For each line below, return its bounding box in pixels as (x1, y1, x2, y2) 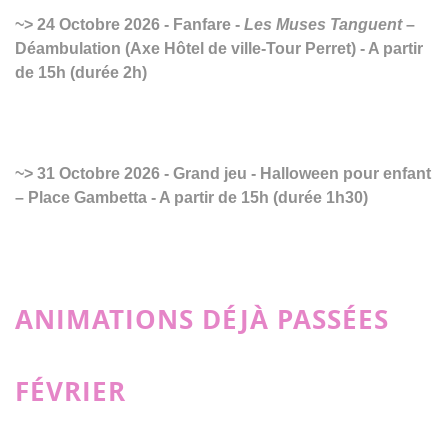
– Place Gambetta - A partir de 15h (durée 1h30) (15, 189, 368, 207)
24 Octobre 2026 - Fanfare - (33, 16, 244, 34)
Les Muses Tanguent (244, 16, 402, 34)
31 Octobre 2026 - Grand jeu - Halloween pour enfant (33, 165, 431, 183)
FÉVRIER (15, 373, 126, 410)
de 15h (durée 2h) (15, 64, 147, 82)
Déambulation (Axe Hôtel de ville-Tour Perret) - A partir (15, 40, 423, 58)
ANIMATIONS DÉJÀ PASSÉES (15, 301, 389, 338)
